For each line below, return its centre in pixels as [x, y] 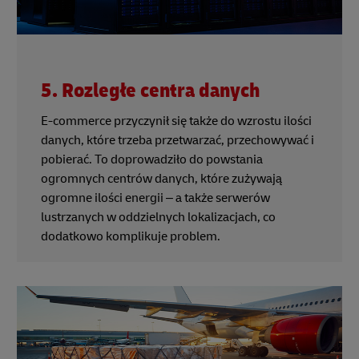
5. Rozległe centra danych [150, 91]
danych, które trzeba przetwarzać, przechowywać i [177, 141]
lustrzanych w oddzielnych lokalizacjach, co [158, 218]
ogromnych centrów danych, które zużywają [161, 179]
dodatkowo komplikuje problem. [131, 237]
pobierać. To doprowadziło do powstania [152, 160]
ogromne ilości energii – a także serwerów [155, 198]
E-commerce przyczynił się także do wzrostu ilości [176, 121]
